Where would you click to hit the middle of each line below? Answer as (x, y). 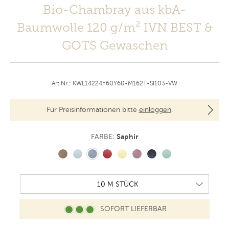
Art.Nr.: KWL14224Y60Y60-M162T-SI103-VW (114, 84)
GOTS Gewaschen (114, 45)
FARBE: (104, 137)
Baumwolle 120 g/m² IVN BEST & (114, 28)
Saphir (127, 137)
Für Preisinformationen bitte (93, 110)
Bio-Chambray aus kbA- (114, 10)
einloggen (155, 110)
